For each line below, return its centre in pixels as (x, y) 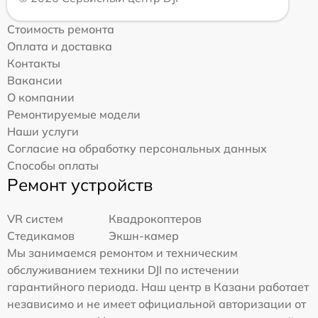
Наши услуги (43, 132)
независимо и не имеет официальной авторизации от (157, 304)
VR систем (35, 219)
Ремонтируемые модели (74, 115)
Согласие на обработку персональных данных (137, 149)
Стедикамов (41, 236)
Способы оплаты (53, 166)
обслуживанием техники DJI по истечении (123, 270)
